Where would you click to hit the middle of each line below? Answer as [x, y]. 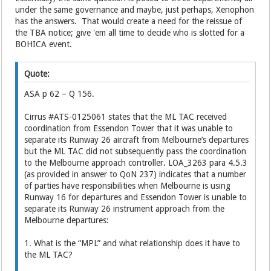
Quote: [37, 73]
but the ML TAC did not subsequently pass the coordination [135, 151]
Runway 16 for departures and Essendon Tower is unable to [136, 197]
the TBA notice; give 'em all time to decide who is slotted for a [130, 32]
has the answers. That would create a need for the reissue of [129, 21]
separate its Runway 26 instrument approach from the [125, 208]
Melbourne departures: [68, 220]
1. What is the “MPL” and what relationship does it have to [132, 243]
